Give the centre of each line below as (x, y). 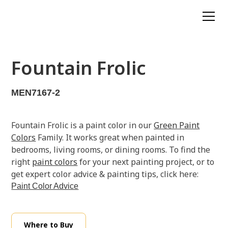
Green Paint (177, 125)
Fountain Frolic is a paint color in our (83, 125)
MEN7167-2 (36, 93)
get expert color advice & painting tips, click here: (105, 174)
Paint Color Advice (45, 186)
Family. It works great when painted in (110, 137)
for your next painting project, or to (146, 162)
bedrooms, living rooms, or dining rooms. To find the (111, 150)
